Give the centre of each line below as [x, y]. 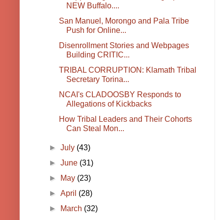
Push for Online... [96, 30]
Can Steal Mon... [95, 129]
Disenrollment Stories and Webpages [124, 46]
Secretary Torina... [97, 80]
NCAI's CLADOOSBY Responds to [120, 95]
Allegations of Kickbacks [109, 104]
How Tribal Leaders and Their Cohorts [125, 119]
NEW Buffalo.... [93, 6]
